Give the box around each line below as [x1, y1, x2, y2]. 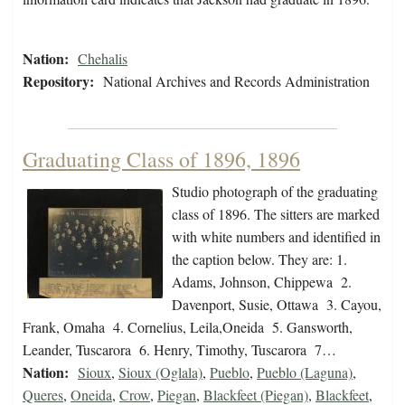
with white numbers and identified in [172, 227, 381, 247]
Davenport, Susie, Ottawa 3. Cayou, [172, 295, 381, 315]
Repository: [23, 71, 94, 92]
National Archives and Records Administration [103, 71, 370, 91]
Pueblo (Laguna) [257, 363, 353, 382]
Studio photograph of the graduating [172, 182, 378, 202]
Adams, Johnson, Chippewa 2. [172, 272, 352, 292]
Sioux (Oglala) [118, 363, 202, 382]
